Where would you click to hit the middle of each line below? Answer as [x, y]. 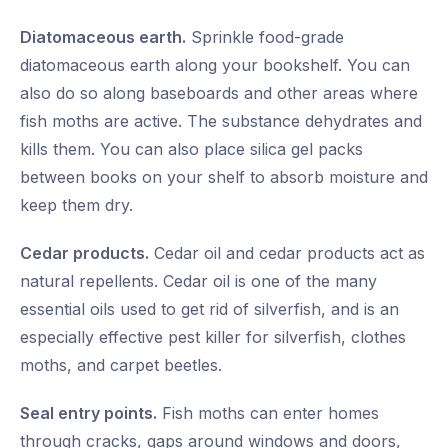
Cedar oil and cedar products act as [287, 253]
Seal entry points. [88, 413]
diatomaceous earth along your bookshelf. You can [215, 65]
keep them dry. [76, 205]
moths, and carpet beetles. [121, 365]
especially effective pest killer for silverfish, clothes [213, 337]
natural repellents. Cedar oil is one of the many [198, 281]
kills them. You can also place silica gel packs [191, 149]
